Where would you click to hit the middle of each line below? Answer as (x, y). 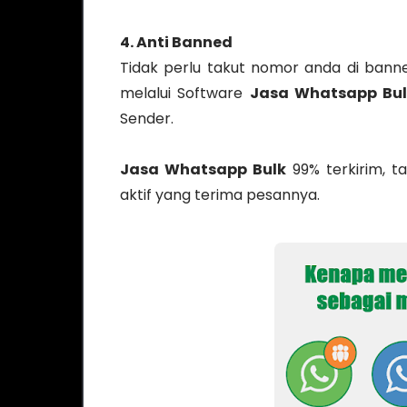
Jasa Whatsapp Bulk (203, 169)
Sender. (147, 118)
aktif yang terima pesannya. (220, 194)
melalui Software (185, 93)
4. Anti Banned (176, 42)
